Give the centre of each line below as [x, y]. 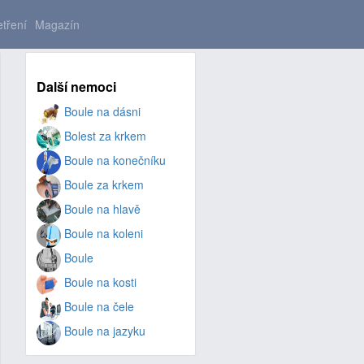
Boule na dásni [100, 112]
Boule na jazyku [103, 331]
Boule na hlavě [100, 209]
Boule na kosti [98, 282]
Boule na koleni [102, 234]
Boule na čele [97, 307]
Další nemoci [76, 86]
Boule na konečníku [113, 160]
